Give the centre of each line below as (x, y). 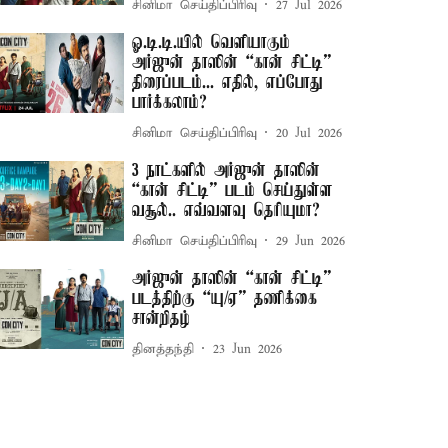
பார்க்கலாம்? (170, 103)
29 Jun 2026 (311, 241)
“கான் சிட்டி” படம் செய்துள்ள (233, 191)
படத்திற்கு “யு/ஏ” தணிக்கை (225, 299)
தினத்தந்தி (163, 349)
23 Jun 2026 (248, 349)
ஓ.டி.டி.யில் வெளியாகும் (211, 43)
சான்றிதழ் (161, 319)
